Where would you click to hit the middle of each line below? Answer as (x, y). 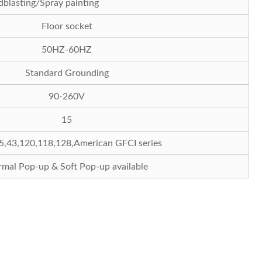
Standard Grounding (67, 73)
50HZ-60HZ (67, 49)
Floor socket (67, 26)
